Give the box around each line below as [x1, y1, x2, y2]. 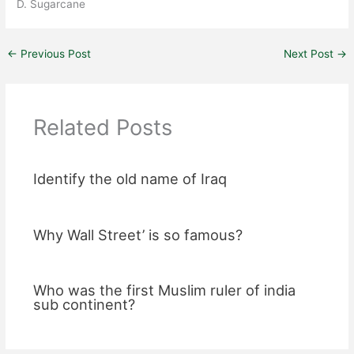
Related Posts [32, 114, 172, 141]
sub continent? [32, 296, 135, 314]
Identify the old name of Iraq [32, 170, 227, 188]
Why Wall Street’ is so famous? [32, 225, 243, 243]
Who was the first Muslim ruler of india [32, 281, 296, 299]
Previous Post [17, 47, 92, 60]
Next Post [283, 47, 337, 60]
